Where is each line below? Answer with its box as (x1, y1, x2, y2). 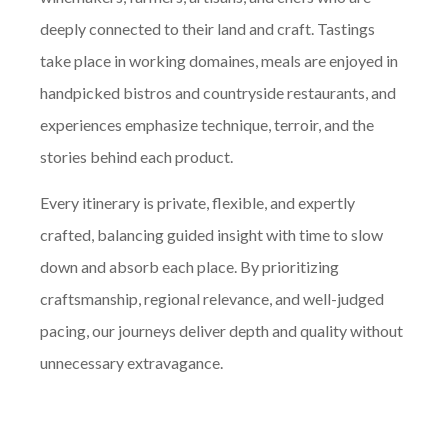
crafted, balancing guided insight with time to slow (40, 224, 383, 244)
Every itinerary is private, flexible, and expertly (40, 192, 355, 212)
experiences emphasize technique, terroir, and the (40, 115, 374, 135)
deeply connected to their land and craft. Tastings (40, 19, 375, 39)
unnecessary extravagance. (40, 352, 223, 372)
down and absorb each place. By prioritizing (40, 256, 339, 276)
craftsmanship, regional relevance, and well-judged (40, 288, 384, 308)
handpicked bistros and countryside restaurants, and (40, 83, 396, 103)
